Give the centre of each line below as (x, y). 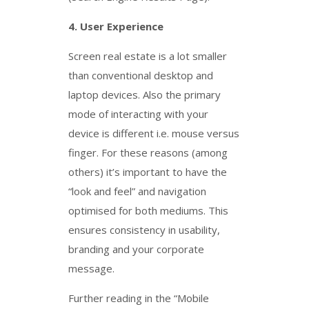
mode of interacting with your (138, 114)
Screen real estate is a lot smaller (148, 56)
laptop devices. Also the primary (144, 94)
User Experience (122, 26)
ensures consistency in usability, (144, 230)
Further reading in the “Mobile (139, 298)
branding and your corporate (136, 249)
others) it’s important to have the (148, 172)
